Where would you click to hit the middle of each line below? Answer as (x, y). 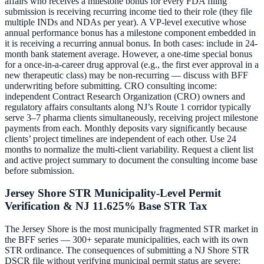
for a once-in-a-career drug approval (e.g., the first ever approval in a (132, 64)
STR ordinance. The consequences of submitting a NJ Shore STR (127, 250)
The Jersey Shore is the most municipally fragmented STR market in (131, 229)
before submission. (39, 170)
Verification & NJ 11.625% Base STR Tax (106, 206)
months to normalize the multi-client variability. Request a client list (129, 149)
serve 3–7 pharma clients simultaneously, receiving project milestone (131, 117)
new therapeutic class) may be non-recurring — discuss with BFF (126, 75)
